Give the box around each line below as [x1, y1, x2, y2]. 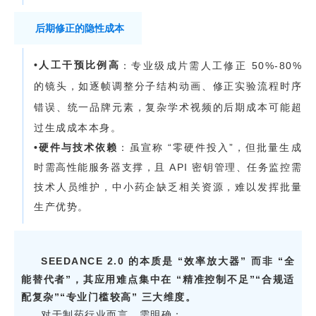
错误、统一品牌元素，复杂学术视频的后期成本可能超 [34, 101, 302, 113]
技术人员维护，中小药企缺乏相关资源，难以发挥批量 [34, 181, 302, 193]
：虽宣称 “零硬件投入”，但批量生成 [118, 142, 303, 154]
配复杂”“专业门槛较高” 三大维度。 [21, 291, 196, 303]
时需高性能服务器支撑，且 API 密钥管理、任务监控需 [34, 162, 302, 174]
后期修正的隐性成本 [35, 23, 124, 35]
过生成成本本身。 [34, 122, 121, 134]
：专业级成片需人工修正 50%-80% [120, 60, 302, 72]
